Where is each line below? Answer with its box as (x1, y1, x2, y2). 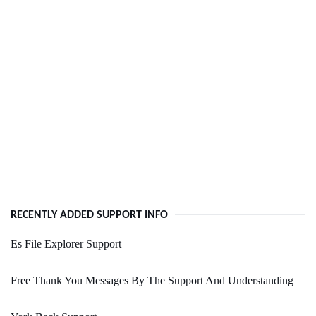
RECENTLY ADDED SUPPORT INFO (11, 209, 168, 221)
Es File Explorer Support (11, 238, 121, 250)
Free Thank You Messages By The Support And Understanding (11, 274, 293, 287)
